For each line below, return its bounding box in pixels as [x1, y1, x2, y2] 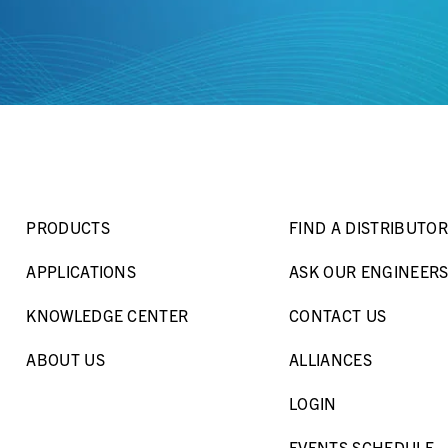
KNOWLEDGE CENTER [26, 305, 189, 326]
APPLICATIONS [26, 261, 137, 282]
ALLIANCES [289, 349, 372, 370]
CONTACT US [289, 305, 387, 326]
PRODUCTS [26, 217, 110, 238]
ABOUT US [26, 349, 105, 370]
